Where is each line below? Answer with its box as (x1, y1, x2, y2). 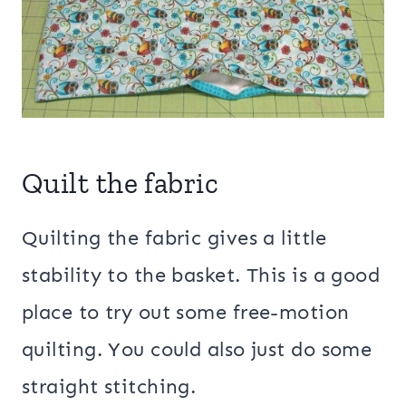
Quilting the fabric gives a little (22, 225, 326, 250)
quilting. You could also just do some (22, 336, 372, 362)
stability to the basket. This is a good (22, 262, 381, 287)
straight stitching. (22, 373, 197, 399)
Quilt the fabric (22, 165, 219, 200)
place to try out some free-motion (22, 299, 350, 324)
